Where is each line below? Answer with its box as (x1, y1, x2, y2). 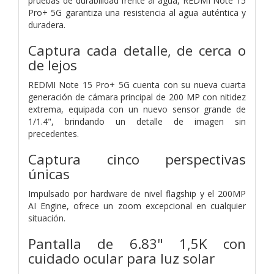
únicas (28, 164, 70, 183)
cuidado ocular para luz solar (28, 248, 215, 268)
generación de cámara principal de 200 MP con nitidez (28, 91, 246, 103)
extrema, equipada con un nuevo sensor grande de (28, 103, 246, 115)
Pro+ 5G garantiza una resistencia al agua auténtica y (28, 6, 246, 18)
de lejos (28, 55, 77, 75)
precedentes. (28, 127, 79, 139)
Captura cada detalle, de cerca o (28, 40, 246, 60)
